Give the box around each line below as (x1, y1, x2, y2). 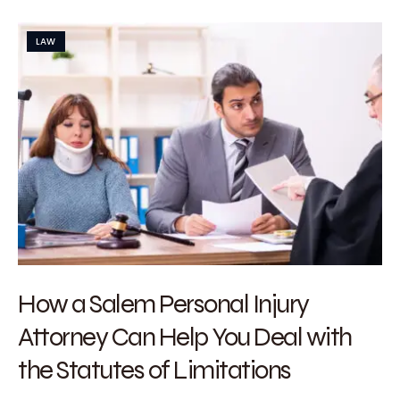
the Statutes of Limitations (18, 353, 291, 386)
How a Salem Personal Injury (18, 287, 309, 320)
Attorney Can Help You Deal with (18, 320, 352, 353)
